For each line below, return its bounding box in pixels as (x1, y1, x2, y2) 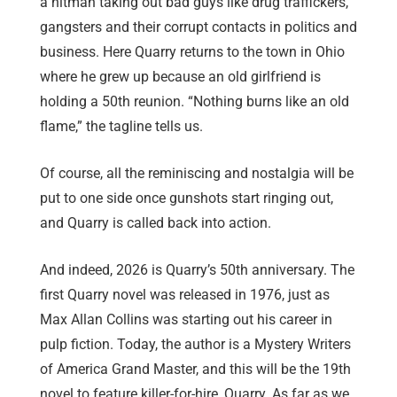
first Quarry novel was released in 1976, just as (40, 286, 330, 304)
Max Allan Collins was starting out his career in (40, 311, 332, 329)
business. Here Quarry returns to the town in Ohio (40, 43, 345, 61)
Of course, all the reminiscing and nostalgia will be (40, 165, 354, 183)
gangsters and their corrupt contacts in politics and (40, 19, 357, 36)
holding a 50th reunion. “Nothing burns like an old (40, 93, 349, 111)
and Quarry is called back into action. (40, 214, 271, 232)
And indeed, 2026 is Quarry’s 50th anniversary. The (40, 261, 354, 279)
